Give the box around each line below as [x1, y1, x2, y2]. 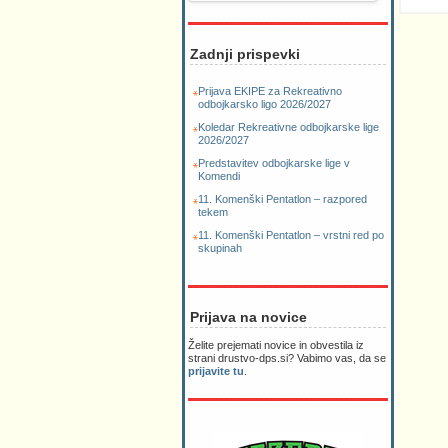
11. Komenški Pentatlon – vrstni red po [198, 229, 384, 242]
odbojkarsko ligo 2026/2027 [198, 98, 331, 111]
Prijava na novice [190, 309, 307, 326]
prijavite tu [188, 365, 244, 378]
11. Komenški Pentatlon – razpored [198, 193, 367, 206]
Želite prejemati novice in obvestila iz [188, 339, 364, 352]
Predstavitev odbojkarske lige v [198, 157, 350, 170]
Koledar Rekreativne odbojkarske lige [198, 121, 379, 134]
